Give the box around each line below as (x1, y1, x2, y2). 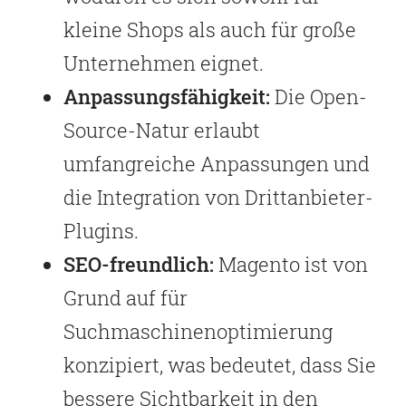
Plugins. (63, 217, 139, 244)
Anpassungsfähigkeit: (63, 82, 270, 110)
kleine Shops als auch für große (63, 15, 356, 43)
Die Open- (270, 82, 367, 110)
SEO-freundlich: (63, 250, 214, 277)
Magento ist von (214, 250, 368, 277)
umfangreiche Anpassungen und (63, 150, 370, 177)
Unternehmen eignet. (63, 49, 264, 76)
